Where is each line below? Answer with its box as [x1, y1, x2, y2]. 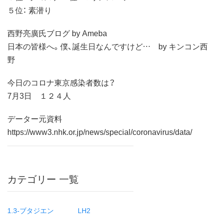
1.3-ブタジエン [7, 205, 54, 215]
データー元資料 [7, 112, 62, 124]
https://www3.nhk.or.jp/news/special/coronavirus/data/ [7, 125, 192, 137]
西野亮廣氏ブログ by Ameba [7, 26, 107, 39]
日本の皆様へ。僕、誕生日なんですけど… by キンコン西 [7, 40, 208, 52]
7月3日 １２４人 [7, 89, 71, 101]
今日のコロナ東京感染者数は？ [7, 76, 115, 88]
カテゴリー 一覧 [7, 173, 79, 185]
